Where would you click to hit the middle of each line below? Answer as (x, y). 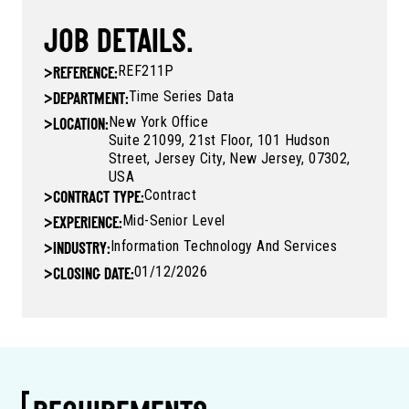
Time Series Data (182, 97)
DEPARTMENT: (91, 100)
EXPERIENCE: (88, 225)
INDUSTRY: (82, 250)
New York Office (158, 122)
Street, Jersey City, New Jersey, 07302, (230, 159)
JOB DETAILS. (119, 44)
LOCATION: (81, 126)
